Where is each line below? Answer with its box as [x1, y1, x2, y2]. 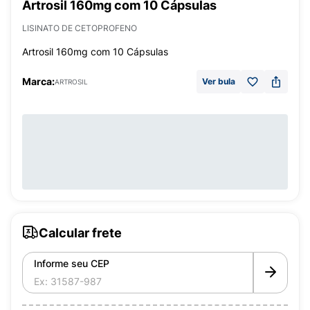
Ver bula [202, 76, 235, 86]
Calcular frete [39, 225, 122, 240]
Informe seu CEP [34, 257, 109, 269]
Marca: [22, 75, 55, 87]
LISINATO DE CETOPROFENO [22, 23, 137, 33]
